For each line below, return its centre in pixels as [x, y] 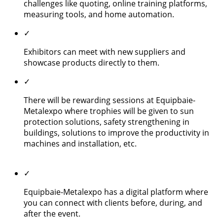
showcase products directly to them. [92, 62]
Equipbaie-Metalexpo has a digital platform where [116, 192]
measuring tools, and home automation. [119, 14]
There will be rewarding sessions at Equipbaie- [110, 100]
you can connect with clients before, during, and [113, 203]
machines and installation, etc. [120, 143]
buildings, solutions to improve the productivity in [116, 132]
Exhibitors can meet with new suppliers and [105, 52]
